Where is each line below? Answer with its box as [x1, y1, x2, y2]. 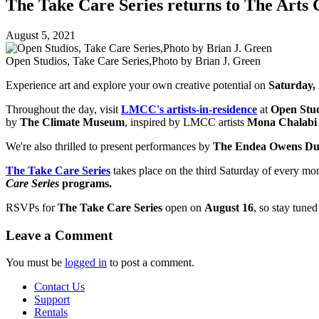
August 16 [202, 201, 253, 214]
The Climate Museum [20, 115, 125, 128]
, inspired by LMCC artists [125, 115, 247, 128]
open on [162, 201, 202, 214]
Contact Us [34, 281, 85, 293]
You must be [6, 256, 65, 269]
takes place [113, 164, 162, 177]
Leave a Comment [6, 227, 113, 243]
